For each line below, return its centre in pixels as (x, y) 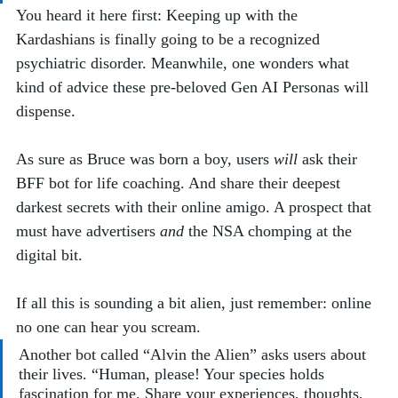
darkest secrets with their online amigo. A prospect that (196, 207)
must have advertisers (88, 231)
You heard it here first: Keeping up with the (159, 15)
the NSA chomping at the (270, 231)
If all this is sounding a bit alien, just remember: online (196, 302)
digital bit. (52, 255)
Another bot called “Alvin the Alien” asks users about (195, 354)
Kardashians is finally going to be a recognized (170, 39)
